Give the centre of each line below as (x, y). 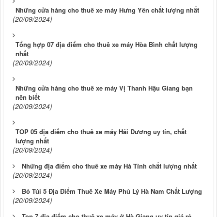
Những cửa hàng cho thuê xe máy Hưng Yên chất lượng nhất (107, 10)
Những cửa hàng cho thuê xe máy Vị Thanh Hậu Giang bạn (104, 88)
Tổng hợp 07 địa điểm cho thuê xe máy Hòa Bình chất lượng (107, 44)
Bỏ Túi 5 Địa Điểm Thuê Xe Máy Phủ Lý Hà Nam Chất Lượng (112, 191)
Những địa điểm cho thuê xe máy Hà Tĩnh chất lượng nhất (109, 166)
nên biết (28, 97)
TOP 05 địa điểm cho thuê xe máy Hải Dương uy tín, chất (101, 131)
